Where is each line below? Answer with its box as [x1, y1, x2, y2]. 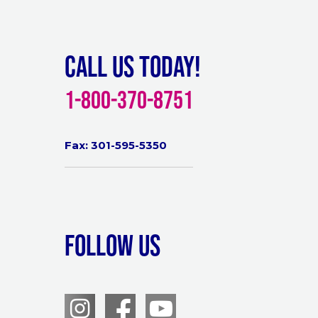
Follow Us [65, 229, 160, 261]
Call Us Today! [65, 50, 201, 82]
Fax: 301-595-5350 [65, 138, 167, 152]
